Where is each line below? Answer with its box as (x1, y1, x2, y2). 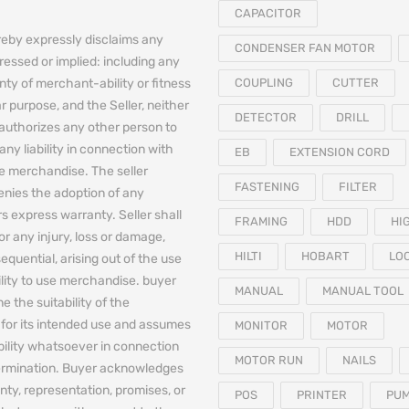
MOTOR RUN (235, 353, 303, 368)
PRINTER (297, 388, 347, 403)
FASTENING (235, 180, 299, 194)
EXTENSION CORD (289, 145, 390, 160)
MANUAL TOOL (322, 284, 404, 299)
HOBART (301, 249, 350, 264)
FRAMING (235, 215, 288, 229)
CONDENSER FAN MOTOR (235, 41, 375, 56)
